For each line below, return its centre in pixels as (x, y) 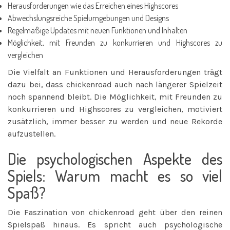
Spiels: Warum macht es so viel (115, 175)
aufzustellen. (32, 133)
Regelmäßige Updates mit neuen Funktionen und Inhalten (98, 30)
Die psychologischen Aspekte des (115, 158)
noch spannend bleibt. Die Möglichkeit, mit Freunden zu (115, 97)
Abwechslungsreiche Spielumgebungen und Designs (88, 18)
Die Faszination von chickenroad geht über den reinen (115, 212)
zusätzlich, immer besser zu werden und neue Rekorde (115, 121)
